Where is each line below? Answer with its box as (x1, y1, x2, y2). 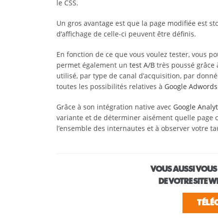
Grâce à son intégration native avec (56, 102, 173, 111)
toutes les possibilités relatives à (56, 82, 164, 91)
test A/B (129, 60, 155, 70)
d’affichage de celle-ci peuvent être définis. (56, 29, 196, 38)
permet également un (56, 60, 129, 70)
